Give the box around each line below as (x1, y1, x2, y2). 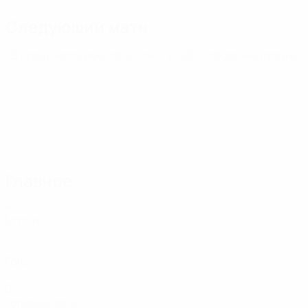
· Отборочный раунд (196, 47, 298, 63)
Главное (5, 169, 72, 192)
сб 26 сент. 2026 (109, 47, 196, 63)
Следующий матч (5, 15, 148, 38)
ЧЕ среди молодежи (5, 47, 109, 63)
